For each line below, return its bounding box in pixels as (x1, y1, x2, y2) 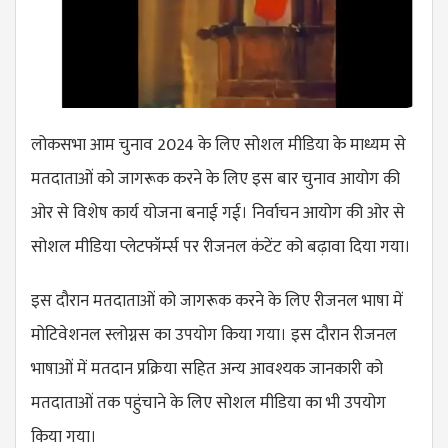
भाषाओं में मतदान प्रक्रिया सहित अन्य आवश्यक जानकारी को (31, 354, 383, 383)
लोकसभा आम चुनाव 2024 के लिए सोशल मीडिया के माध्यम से (31, 130, 406, 159)
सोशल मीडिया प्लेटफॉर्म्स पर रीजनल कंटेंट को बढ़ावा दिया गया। (31, 232, 411, 261)
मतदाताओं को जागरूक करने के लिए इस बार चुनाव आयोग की (31, 164, 400, 193)
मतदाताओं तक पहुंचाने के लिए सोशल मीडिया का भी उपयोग (31, 388, 386, 417)
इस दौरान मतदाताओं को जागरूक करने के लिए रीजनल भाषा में (31, 286, 403, 315)
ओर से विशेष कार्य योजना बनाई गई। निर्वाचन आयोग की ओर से (31, 198, 405, 227)
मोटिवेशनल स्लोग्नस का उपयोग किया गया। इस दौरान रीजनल (31, 320, 397, 349)
